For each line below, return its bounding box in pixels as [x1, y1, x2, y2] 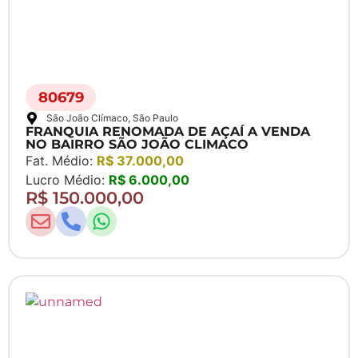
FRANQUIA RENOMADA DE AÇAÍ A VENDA [26, 124, 310, 140]
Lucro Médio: [26, 172, 109, 189]
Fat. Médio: [26, 153, 97, 169]
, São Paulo [128, 112, 178, 125]
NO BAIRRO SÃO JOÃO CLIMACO [26, 137, 249, 153]
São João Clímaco [46, 112, 128, 125]
